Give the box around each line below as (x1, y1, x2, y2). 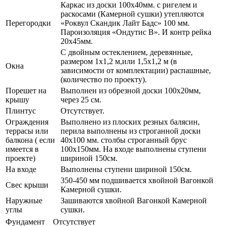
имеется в (6, 144, 39, 153)
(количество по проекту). (61, 75, 147, 84)
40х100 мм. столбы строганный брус (61, 135, 187, 144)
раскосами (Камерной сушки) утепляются (61, 9, 204, 18)
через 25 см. (61, 95, 101, 104)
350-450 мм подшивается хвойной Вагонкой (61, 176, 213, 185)
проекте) (6, 153, 35, 162)
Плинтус (6, 106, 36, 115)
